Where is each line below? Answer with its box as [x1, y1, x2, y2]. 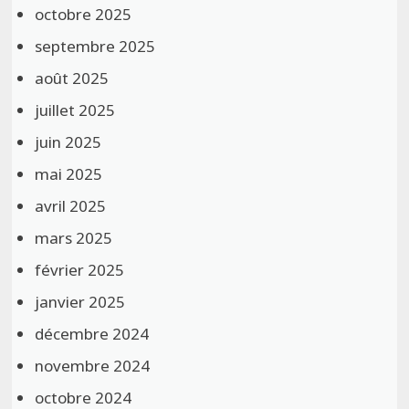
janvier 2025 [35, 290, 126, 312]
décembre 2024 [35, 322, 150, 344]
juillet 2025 [35, 99, 116, 121]
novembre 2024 [35, 354, 151, 376]
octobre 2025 [35, 3, 132, 25]
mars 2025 [35, 226, 113, 248]
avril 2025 [35, 194, 107, 216]
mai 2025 [35, 163, 103, 184]
